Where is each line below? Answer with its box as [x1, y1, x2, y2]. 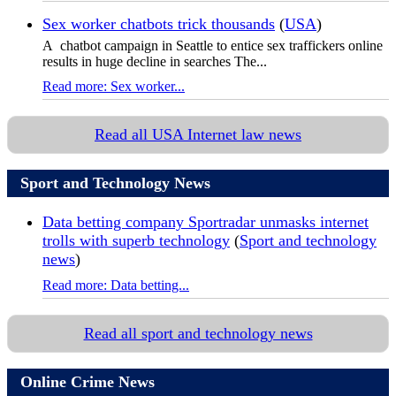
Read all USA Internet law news [95, 126, 301, 144]
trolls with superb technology [42, 232, 230, 250]
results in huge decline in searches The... [42, 54, 267, 70]
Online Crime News [20, 373, 155, 392]
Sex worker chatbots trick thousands [42, 15, 275, 34]
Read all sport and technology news [83, 324, 313, 343]
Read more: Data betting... [42, 278, 189, 293]
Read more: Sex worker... [42, 79, 185, 95]
